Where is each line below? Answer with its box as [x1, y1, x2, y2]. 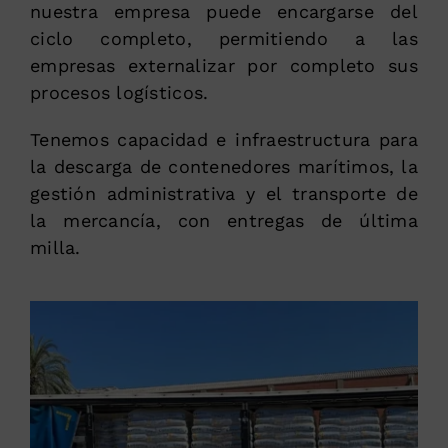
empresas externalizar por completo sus [29, 54, 419, 76]
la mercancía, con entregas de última [29, 209, 419, 231]
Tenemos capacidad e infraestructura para [29, 128, 419, 150]
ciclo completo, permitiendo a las [29, 27, 419, 49]
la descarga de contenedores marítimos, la [29, 155, 419, 177]
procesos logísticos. [29, 81, 209, 103]
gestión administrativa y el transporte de [29, 182, 419, 204]
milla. [29, 236, 81, 258]
